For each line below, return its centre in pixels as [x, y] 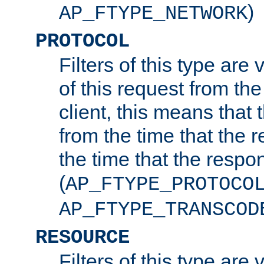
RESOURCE [82, 237]
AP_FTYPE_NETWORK [153, 13]
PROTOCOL [82, 41]
